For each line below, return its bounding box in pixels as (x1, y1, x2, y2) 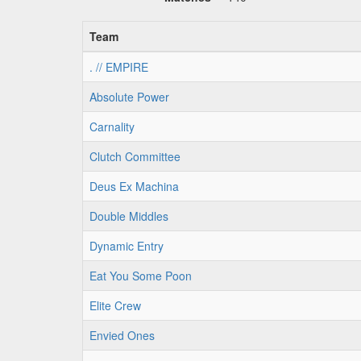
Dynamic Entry (89, 238, 164, 254)
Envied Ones (89, 327, 155, 343)
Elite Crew (89, 297, 141, 313)
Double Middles (89, 208, 168, 224)
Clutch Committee (89, 148, 180, 164)
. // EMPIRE (89, 59, 148, 75)
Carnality (89, 118, 135, 135)
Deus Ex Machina (89, 178, 179, 194)
